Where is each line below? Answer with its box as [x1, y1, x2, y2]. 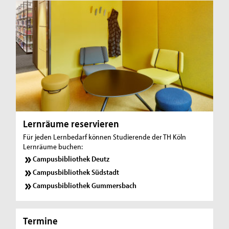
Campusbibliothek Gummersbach [33, 180, 137, 190]
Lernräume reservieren [23, 117, 120, 130]
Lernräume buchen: [23, 141, 83, 151]
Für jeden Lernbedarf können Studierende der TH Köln [23, 131, 187, 142]
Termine [23, 214, 58, 227]
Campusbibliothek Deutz [33, 154, 110, 164]
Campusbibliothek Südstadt [33, 167, 120, 177]
